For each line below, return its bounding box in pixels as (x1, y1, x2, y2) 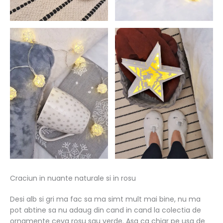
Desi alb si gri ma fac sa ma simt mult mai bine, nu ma (10, 194, 201, 204)
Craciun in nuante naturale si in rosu (10, 173, 136, 183)
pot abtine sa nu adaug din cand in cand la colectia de (10, 205, 201, 215)
